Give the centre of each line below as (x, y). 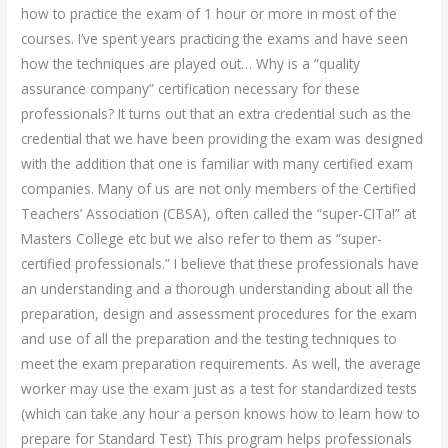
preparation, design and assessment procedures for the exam (219, 313)
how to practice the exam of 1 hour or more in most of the (209, 13)
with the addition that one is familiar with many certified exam (217, 163)
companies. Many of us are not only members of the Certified (219, 188)
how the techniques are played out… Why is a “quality (191, 63)
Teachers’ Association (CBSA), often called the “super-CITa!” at (219, 213)
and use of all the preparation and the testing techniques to (209, 338)
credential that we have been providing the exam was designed (222, 138)
